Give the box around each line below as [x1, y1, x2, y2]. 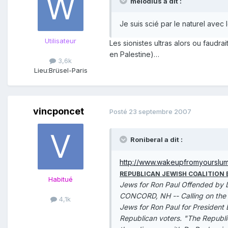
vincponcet [33, 105, 84, 117]
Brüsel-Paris [48, 66, 88, 74]
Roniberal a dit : [130, 135, 183, 144]
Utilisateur [45, 36, 76, 45]
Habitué [48, 175, 73, 183]
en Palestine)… [109, 49, 159, 59]
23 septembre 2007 [129, 107, 191, 116]
